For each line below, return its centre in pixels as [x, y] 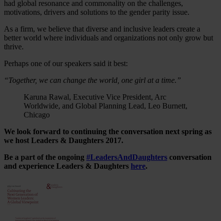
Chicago [37, 114]
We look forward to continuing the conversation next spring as [108, 131]
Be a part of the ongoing [45, 157]
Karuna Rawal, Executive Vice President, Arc [95, 97]
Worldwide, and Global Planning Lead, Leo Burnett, [106, 106]
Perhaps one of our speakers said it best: [66, 63]
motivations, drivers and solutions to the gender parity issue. [97, 12]
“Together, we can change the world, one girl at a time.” [92, 80]
